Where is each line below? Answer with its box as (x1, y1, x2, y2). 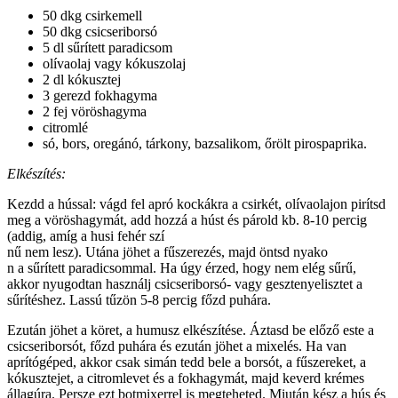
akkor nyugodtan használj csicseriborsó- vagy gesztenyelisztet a (7, 276, 362, 292)
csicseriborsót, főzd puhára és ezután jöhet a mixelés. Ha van (7, 338, 346, 354)
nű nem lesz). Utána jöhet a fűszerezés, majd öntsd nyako (7, 244, 328, 260)
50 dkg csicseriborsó (43, 24, 157, 40)
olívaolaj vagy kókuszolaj (43, 56, 186, 72)
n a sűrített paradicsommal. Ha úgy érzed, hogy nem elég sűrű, (7, 260, 356, 276)
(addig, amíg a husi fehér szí (7, 228, 164, 244)
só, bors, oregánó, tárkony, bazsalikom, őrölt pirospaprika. (43, 136, 367, 152)
